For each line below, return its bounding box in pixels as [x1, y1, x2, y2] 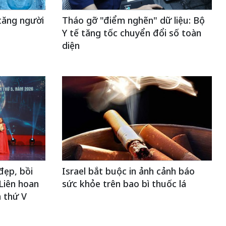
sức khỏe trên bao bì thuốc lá [62, 178, 186, 190]
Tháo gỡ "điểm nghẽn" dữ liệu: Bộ [62, 14, 205, 26]
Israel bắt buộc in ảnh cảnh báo [62, 165, 195, 177]
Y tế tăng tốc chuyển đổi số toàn [62, 27, 201, 39]
